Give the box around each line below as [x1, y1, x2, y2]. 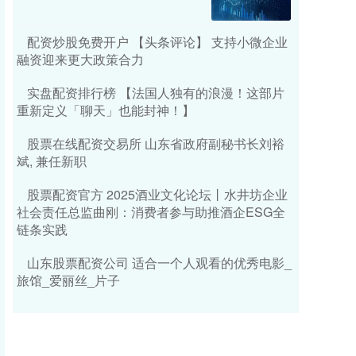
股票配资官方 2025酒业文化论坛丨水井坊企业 [27, 185, 288, 203]
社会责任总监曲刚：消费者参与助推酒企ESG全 [17, 203, 285, 221]
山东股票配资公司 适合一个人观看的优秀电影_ [27, 253, 292, 272]
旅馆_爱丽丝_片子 [17, 271, 120, 289]
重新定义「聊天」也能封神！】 [17, 101, 195, 119]
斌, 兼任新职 [17, 152, 87, 170]
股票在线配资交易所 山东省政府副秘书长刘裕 [27, 134, 284, 153]
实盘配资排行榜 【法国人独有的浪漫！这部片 [27, 83, 284, 102]
